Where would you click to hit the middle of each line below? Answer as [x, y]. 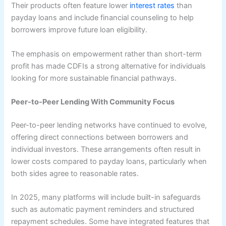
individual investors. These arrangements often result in [106, 149]
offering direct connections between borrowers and [100, 137]
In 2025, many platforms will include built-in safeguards [106, 197]
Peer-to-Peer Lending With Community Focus [93, 102]
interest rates [152, 6]
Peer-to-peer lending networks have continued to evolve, [109, 125]
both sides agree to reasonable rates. [75, 173]
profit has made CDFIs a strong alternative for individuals [109, 66]
